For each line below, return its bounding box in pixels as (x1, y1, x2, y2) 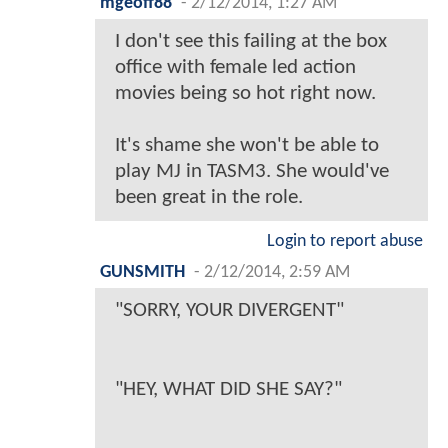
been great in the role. (115, 187, 303, 209)
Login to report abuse (267, 233, 423, 251)
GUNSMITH (100, 264, 185, 282)
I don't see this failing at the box (115, 31, 387, 53)
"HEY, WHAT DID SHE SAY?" (115, 379, 342, 401)
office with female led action (115, 57, 356, 79)
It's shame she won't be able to (115, 135, 379, 157)
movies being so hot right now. (115, 83, 376, 105)
